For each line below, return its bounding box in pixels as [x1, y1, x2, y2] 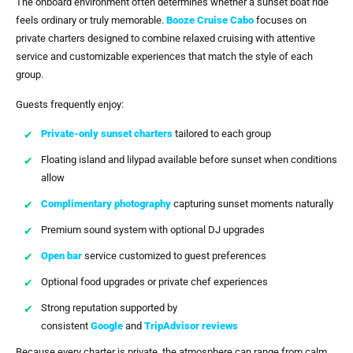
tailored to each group [173, 128, 271, 140]
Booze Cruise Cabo [166, 14, 254, 27]
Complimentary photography [41, 198, 171, 210]
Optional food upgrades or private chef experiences [41, 276, 268, 288]
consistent [41, 320, 91, 333]
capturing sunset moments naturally [171, 198, 333, 210]
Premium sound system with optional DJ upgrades [41, 224, 265, 236]
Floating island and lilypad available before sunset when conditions [41, 154, 337, 166]
